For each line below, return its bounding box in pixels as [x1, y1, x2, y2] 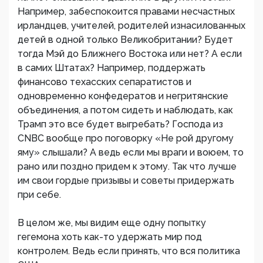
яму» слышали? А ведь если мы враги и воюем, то [18, 147, 244, 158]
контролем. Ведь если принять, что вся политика [18, 245, 240, 257]
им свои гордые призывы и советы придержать [18, 175, 234, 186]
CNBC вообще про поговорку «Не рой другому [18, 133, 234, 144]
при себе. [18, 189, 61, 200]
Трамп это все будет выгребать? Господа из [18, 119, 223, 130]
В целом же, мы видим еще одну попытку [18, 217, 206, 228]
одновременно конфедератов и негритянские [18, 90, 228, 102]
